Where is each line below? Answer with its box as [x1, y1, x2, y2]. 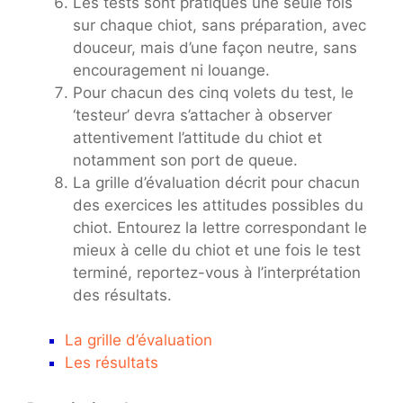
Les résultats [65, 354, 158, 372]
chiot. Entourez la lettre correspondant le [73, 218, 367, 237]
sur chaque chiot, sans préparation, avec [73, 15, 366, 34]
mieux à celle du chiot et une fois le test [73, 240, 361, 259]
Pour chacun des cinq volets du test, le [73, 83, 354, 102]
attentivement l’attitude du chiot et [73, 128, 322, 147]
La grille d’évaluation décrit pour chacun [73, 173, 360, 192]
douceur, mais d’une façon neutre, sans [73, 38, 357, 57]
